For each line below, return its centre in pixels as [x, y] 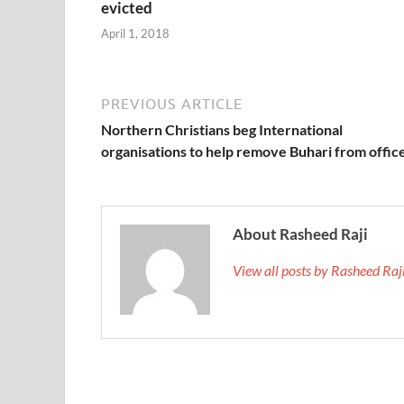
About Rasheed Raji [300, 234]
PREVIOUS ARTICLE [172, 104]
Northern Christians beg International [222, 130]
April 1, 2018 [135, 34]
